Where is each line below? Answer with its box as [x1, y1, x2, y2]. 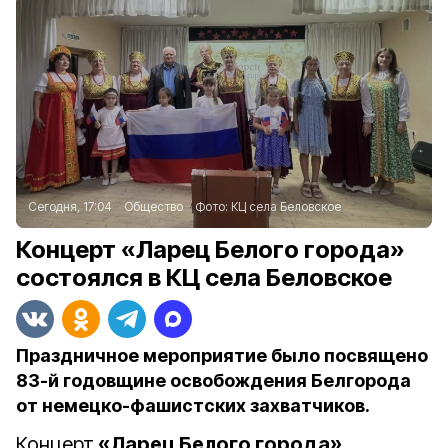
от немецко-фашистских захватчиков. [16, 395, 370, 416]
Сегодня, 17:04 [28, 199, 112, 214]
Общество [124, 199, 183, 214]
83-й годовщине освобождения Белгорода [16, 370, 411, 391]
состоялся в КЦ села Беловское [16, 263, 392, 292]
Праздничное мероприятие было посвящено [16, 345, 428, 366]
